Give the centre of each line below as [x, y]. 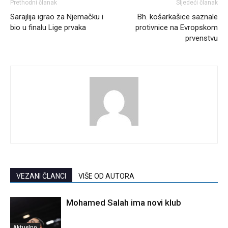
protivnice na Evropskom [177, 27]
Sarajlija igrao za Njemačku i [57, 17]
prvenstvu [202, 38]
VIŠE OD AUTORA [106, 176]
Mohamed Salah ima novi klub [124, 202]
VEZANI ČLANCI [41, 176]
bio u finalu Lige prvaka [48, 27]
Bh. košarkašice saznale [178, 17]
